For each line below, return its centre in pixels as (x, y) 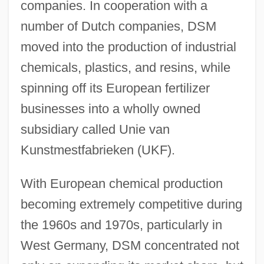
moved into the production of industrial (128, 47)
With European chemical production (121, 183)
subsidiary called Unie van (95, 129)
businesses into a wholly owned (110, 108)
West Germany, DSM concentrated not (130, 245)
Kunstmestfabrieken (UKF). (98, 150)
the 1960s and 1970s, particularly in (121, 225)
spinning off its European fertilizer (115, 88)
